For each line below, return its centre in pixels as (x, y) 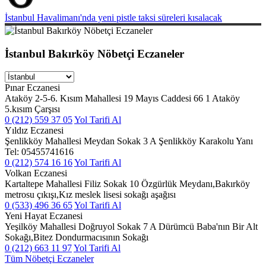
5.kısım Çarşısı (32, 109)
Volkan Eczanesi (36, 173)
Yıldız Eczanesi (34, 131)
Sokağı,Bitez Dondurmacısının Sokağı (77, 237)
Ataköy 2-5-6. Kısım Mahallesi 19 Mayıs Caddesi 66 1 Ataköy (122, 99)
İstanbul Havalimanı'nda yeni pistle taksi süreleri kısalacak (113, 17)
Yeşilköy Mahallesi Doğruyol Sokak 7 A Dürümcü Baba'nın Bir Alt (131, 227)
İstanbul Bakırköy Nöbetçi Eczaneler (94, 53)
